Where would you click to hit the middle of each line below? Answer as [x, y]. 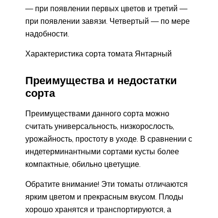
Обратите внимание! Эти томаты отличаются [107, 184]
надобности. [47, 33]
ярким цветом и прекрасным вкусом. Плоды [104, 197]
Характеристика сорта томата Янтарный [99, 53]
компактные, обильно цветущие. [83, 164]
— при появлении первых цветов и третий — [106, 8]
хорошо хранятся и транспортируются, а [98, 209]
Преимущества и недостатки [101, 80]
